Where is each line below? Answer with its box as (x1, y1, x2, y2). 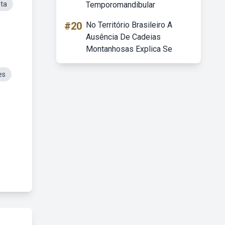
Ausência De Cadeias (86, 32, 161, 42)
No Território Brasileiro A (86, 20, 172, 30)
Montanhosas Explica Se (86, 44, 172, 54)
